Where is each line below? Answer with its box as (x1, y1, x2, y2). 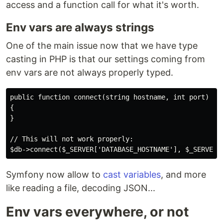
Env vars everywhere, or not (6, 204, 189, 220)
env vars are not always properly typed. (6, 67, 173, 78)
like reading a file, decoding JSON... (6, 183, 155, 193)
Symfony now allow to (6, 169, 103, 180)
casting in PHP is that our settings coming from (6, 54, 205, 64)
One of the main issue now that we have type (6, 40, 198, 51)
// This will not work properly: (10, 135, 133, 143)
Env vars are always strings (6, 20, 154, 34)
